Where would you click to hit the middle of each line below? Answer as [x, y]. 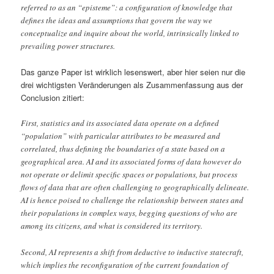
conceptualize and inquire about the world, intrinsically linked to [130, 33]
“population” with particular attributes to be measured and [121, 136]
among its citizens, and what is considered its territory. [112, 226]
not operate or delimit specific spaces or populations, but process [129, 175]
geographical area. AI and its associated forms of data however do [131, 162]
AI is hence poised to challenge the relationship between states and [132, 200]
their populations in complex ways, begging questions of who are [129, 213]
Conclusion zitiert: [53, 98]
